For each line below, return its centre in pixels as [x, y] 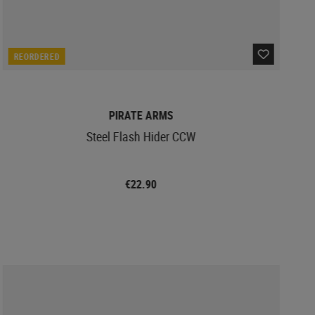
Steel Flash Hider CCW [141, 136]
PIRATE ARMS [141, 115]
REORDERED [37, 56]
